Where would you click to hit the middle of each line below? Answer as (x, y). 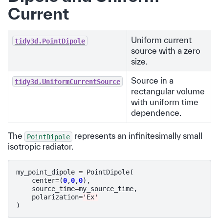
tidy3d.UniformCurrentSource (67, 81)
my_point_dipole (45, 172)
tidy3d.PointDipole (50, 41)
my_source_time (106, 189)
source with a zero (166, 51)
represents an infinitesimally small (137, 136)
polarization (55, 197)
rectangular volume (168, 91)
